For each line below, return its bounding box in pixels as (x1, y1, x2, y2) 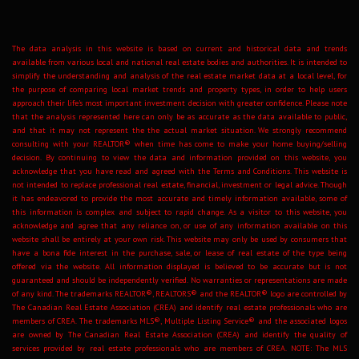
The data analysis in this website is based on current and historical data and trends (12, 43, 347, 54)
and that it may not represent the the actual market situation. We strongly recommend (12, 125, 347, 136)
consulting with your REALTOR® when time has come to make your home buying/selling (12, 139, 347, 150)
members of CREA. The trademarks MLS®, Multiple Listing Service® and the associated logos (12, 316, 347, 327)
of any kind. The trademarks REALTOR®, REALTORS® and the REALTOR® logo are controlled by (12, 288, 347, 300)
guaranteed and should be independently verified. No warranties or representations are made (12, 275, 347, 286)
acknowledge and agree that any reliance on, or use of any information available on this (12, 220, 347, 232)
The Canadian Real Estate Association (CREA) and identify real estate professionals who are (12, 302, 347, 313)
